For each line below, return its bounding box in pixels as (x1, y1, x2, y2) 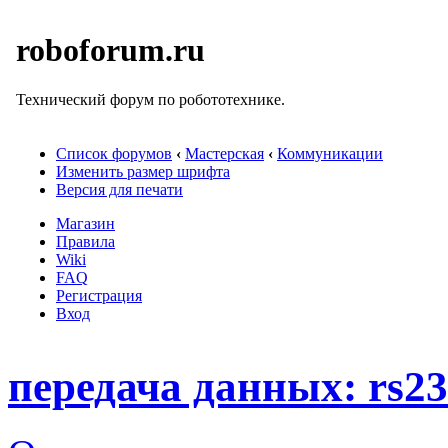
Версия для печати (56, 181, 183, 198)
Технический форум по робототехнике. (16, 90, 285, 108)
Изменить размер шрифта (56, 163, 230, 180)
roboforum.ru (16, 32, 205, 69)
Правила (56, 233, 115, 250)
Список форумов (56, 145, 172, 162)
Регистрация (56, 287, 142, 304)
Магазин (56, 215, 115, 232)
